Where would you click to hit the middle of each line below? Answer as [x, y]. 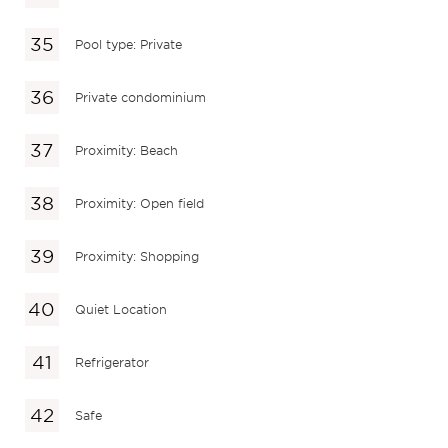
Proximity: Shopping [137, 256]
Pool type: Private [129, 44]
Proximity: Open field [140, 203]
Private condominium [141, 97]
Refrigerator [112, 362]
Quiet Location [121, 309]
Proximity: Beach [127, 150]
